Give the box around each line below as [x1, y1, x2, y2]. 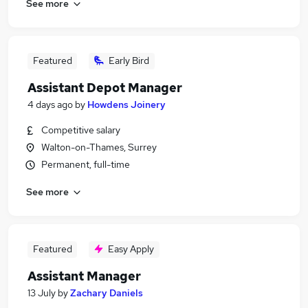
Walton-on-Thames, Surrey [41, 141, 157, 153]
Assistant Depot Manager [27, 80, 182, 96]
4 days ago [27, 98, 73, 111]
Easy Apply [108, 243, 154, 255]
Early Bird [109, 54, 149, 67]
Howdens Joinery [87, 98, 166, 111]
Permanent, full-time [41, 158, 130, 170]
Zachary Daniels [70, 287, 143, 299]
